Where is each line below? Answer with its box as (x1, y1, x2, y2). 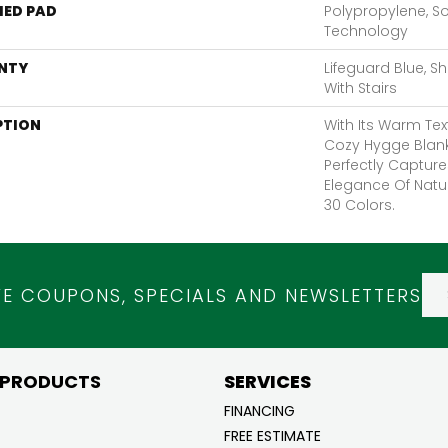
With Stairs (324, 77, 397, 98)
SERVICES (224, 368, 311, 394)
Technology (324, 20, 408, 41)
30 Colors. (324, 194, 395, 215)
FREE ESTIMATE (224, 425, 321, 446)
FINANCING (224, 400, 295, 421)
